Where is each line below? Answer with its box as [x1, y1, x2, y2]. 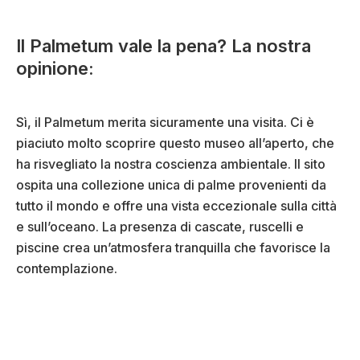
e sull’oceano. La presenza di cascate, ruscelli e [16, 219, 304, 235]
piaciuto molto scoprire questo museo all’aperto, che [16, 135, 334, 152]
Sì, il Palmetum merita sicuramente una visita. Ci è [16, 114, 314, 131]
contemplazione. [16, 260, 117, 277]
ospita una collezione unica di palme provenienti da [16, 177, 326, 194]
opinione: [16, 58, 94, 80]
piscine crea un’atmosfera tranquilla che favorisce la [16, 239, 330, 256]
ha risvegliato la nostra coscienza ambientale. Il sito [16, 156, 325, 173]
